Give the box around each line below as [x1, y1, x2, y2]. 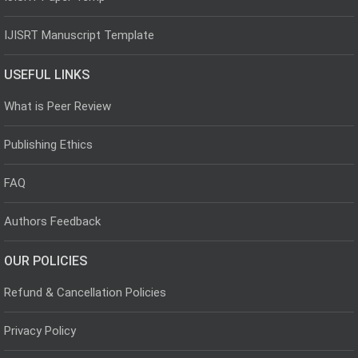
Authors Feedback [4, 213, 101, 229]
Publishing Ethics [4, 137, 93, 152]
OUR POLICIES [4, 253, 87, 268]
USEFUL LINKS [4, 66, 89, 82]
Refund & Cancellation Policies [4, 284, 166, 300]
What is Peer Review [4, 98, 111, 113]
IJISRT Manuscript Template [4, 27, 154, 42]
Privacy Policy [4, 323, 76, 338]
